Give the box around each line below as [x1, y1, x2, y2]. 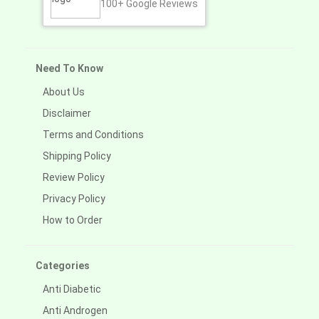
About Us [43, 86, 85, 98]
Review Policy [43, 172, 105, 184]
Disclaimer [43, 108, 91, 120]
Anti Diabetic [43, 283, 101, 296]
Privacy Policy [43, 193, 105, 205]
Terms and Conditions [43, 129, 144, 141]
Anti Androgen [43, 305, 108, 317]
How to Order [43, 214, 103, 226]
